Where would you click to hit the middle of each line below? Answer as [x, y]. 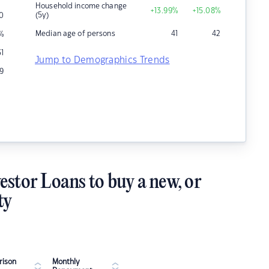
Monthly [66, 262]
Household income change [81, 6]
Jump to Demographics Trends [102, 60]
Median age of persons [75, 34]
